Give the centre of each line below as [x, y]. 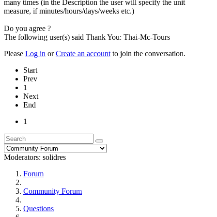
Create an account [83, 53]
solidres [54, 157]
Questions [39, 208]
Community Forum [53, 191]
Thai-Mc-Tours [147, 37]
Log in [35, 53]
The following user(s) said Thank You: [64, 37]
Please [15, 53]
